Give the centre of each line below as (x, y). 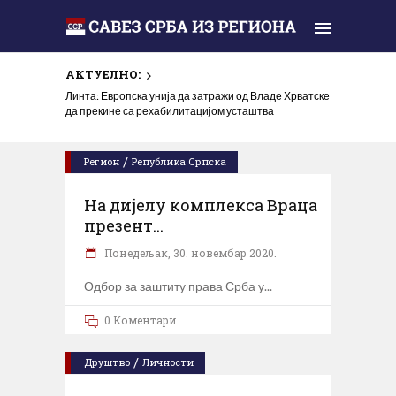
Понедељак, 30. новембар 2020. (189, 252)
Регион (102, 161)
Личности (168, 362)
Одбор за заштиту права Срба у (174, 286)
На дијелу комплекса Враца (201, 205)
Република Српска (179, 161)
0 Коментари (141, 320)
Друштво (107, 362)
